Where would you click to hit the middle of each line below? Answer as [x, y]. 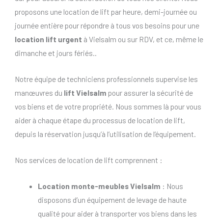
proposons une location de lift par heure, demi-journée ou [106, 12]
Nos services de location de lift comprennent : [89, 160]
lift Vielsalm [85, 93]
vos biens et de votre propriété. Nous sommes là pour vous [108, 107]
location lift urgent [48, 39]
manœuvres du [39, 93]
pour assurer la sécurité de [150, 93]
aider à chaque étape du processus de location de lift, [100, 120]
